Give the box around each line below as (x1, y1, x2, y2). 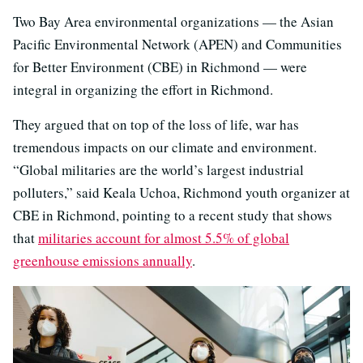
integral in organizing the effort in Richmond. (13, 80, 273, 100)
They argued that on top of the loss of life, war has (13, 115, 299, 135)
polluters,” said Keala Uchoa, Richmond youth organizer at (13, 183, 350, 203)
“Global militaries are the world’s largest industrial (13, 160, 304, 180)
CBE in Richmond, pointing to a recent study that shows (13, 206, 332, 225)
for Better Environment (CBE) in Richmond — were (13, 58, 307, 77)
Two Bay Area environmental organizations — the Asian (13, 12, 334, 32)
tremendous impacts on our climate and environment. (13, 138, 317, 157)
